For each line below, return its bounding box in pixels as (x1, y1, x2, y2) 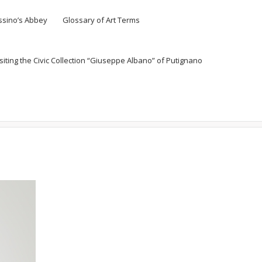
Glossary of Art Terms (63, 15, 140, 25)
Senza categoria (71, 105, 121, 115)
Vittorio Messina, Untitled (129, 105, 208, 115)
